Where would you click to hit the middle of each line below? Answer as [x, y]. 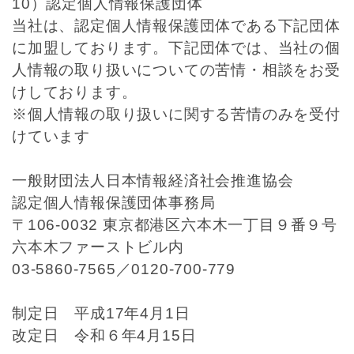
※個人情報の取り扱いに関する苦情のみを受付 [176, 114]
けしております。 [75, 92]
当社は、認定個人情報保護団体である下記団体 [176, 26]
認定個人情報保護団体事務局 [114, 203]
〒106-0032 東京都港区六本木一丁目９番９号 [175, 225]
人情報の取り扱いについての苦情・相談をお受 [176, 70]
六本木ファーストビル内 [98, 247]
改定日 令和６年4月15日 [104, 335]
